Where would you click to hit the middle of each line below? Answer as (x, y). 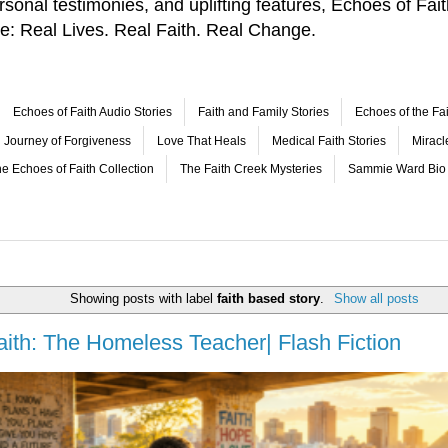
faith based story (269, 298)
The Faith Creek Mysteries (251, 168)
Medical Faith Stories (329, 140)
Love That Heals (201, 140)
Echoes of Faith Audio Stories (92, 112)
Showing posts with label (144, 298)
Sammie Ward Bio (397, 168)
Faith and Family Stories (263, 112)
